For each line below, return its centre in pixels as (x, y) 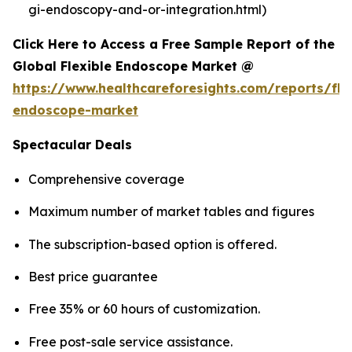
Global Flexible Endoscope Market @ (135, 66)
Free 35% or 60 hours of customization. (144, 309)
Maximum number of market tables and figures (171, 212)
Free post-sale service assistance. (130, 341)
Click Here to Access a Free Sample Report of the (174, 44)
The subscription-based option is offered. (152, 244)
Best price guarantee (93, 276)
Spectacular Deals (72, 144)
